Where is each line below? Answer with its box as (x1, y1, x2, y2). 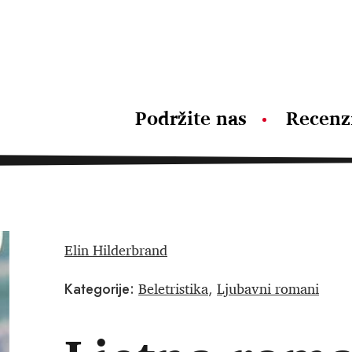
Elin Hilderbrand (64, 238, 167, 262)
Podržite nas (135, 102, 247, 134)
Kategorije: (64, 279, 134, 299)
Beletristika (138, 277, 208, 300)
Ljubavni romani (217, 277, 319, 300)
